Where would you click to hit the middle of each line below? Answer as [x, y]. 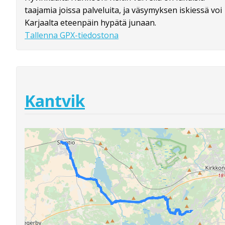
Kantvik [55, 101]
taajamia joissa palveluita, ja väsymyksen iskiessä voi [123, 10]
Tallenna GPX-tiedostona [72, 35]
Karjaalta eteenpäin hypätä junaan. [90, 22]
